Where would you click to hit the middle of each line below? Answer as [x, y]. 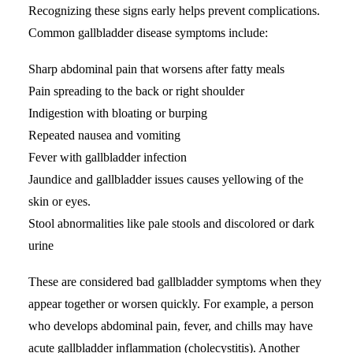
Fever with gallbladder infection [108, 157]
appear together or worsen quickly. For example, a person [171, 303]
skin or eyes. [59, 201]
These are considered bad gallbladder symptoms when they [175, 281]
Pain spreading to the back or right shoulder [136, 91]
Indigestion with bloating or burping [118, 113]
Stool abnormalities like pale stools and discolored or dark [171, 223]
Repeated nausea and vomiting [104, 135]
